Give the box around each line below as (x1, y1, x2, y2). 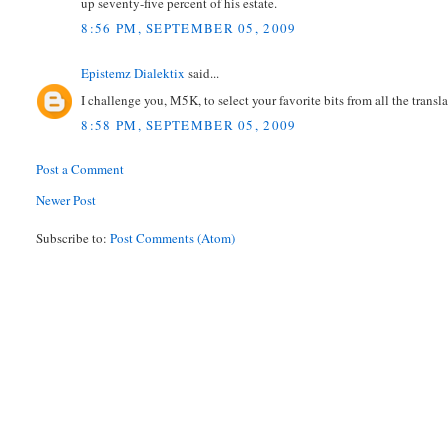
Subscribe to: (36, 229, 111, 248)
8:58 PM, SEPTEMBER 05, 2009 (81, 116, 297, 135)
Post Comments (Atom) (110, 229, 236, 248)
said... (185, 64, 220, 83)
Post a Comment (36, 160, 125, 179)
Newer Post (36, 191, 97, 210)
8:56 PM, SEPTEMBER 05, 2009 (81, 19, 297, 38)
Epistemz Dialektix (81, 64, 186, 83)
